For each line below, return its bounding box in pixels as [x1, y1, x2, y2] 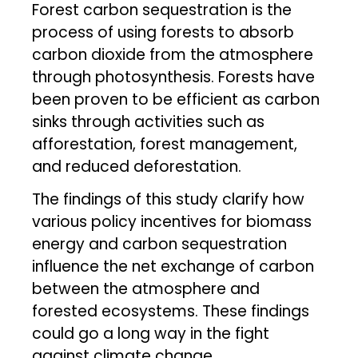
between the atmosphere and [32, 277, 261, 300]
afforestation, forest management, [32, 133, 298, 155]
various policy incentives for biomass [32, 210, 312, 233]
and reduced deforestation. [32, 155, 242, 177]
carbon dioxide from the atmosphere [32, 43, 314, 66]
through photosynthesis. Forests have [32, 66, 316, 88]
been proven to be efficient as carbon [32, 88, 320, 110]
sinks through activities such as [32, 110, 265, 133]
